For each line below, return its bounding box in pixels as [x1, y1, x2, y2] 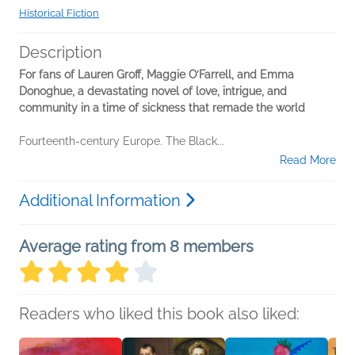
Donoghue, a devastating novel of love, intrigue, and [19, 84, 287, 97]
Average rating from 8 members [19, 236, 254, 256]
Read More [280, 153, 336, 166]
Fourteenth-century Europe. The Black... [19, 134, 224, 147]
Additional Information [19, 190, 185, 210]
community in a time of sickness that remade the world [19, 101, 305, 114]
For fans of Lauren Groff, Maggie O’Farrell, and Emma [19, 67, 294, 81]
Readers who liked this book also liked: [19, 303, 300, 323]
